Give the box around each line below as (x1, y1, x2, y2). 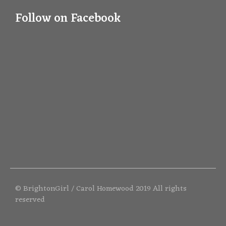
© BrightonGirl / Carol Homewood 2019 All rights (15, 182, 187, 196)
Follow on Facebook (15, 8, 121, 29)
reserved (15, 193, 45, 207)
